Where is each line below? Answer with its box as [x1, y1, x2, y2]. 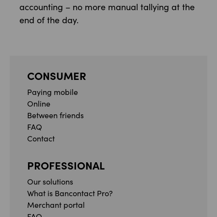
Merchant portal [27, 200, 85, 210]
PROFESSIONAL [27, 157, 105, 172]
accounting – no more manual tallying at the [19, 1, 195, 13]
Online [27, 98, 50, 108]
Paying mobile [27, 87, 78, 97]
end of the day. [19, 14, 78, 26]
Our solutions [27, 176, 73, 186]
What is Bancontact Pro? [27, 188, 113, 198]
